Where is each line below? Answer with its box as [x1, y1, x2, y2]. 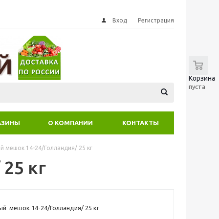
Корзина [189, 74, 215, 82]
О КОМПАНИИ [48, 119, 93, 126]
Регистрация [138, 17, 174, 23]
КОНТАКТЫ [122, 119, 159, 126]
